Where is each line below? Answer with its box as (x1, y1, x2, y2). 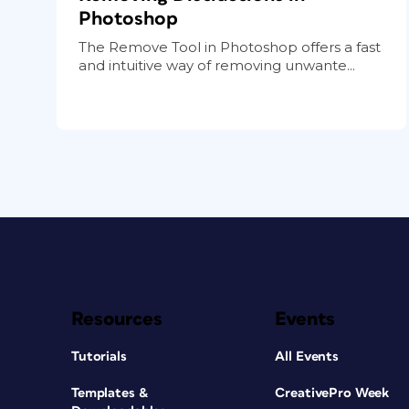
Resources (71, 309, 163, 329)
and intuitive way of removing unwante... (79, 56, 355, 74)
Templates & (71, 385, 149, 400)
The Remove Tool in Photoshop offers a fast (79, 37, 381, 56)
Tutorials (71, 349, 127, 363)
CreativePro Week (275, 385, 390, 400)
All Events (275, 349, 340, 363)
